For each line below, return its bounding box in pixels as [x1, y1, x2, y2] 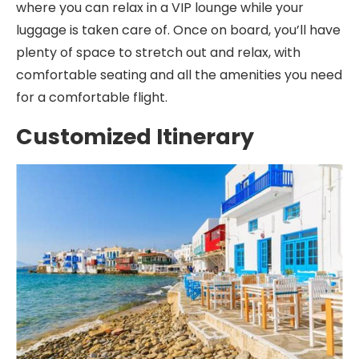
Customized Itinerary [16, 122, 254, 151]
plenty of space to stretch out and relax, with [16, 43, 301, 62]
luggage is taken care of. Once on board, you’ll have [16, 21, 341, 39]
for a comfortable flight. [16, 88, 167, 107]
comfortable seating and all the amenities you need [16, 66, 342, 84]
